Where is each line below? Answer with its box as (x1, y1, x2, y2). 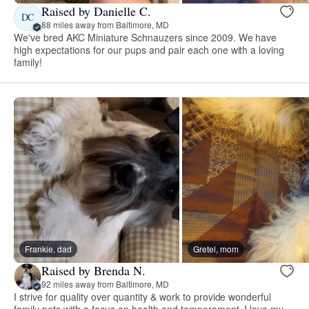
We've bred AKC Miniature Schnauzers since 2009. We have (14, 30, 277, 44)
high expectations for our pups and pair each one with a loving (14, 42, 285, 57)
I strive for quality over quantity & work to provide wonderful (14, 289, 272, 303)
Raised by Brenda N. (41, 262, 146, 279)
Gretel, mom (193, 242, 239, 255)
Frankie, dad (25, 242, 72, 255)
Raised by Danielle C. (41, 3, 151, 20)
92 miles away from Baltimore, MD (41, 278, 169, 290)
